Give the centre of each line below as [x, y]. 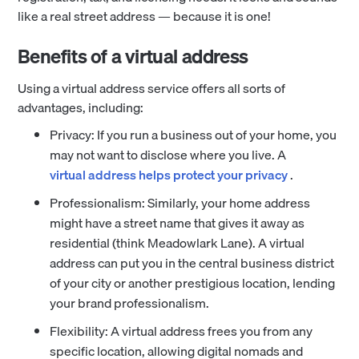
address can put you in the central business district [192, 262]
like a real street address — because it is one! [145, 16]
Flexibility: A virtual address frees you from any [182, 331]
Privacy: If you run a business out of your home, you [194, 134]
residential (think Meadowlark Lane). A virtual [177, 242]
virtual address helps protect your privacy [169, 174]
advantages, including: [81, 107]
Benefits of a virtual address [133, 56]
